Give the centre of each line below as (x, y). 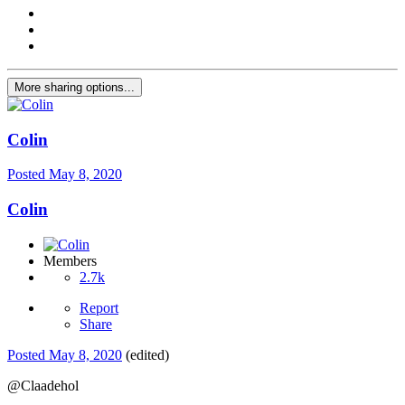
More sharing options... (75, 87)
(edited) (147, 354)
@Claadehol (43, 385)
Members (70, 260)
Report (99, 307)
